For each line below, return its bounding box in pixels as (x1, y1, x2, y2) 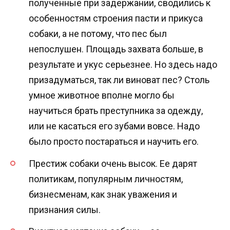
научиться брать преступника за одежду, (29, 105, 203, 117)
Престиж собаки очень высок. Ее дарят (29, 158, 197, 169)
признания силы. (29, 204, 101, 215)
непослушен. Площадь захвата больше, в (29, 44, 203, 55)
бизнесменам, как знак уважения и (29, 188, 177, 200)
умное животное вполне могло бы (29, 90, 175, 101)
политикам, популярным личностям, (29, 173, 183, 184)
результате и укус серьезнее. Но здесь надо (29, 59, 217, 70)
